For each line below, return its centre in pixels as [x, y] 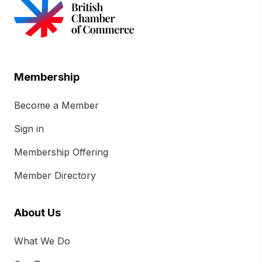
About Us [37, 213]
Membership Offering [61, 152]
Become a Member [56, 106]
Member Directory [55, 176]
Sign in [29, 129]
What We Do [42, 241]
